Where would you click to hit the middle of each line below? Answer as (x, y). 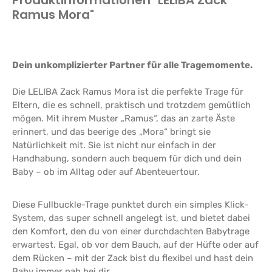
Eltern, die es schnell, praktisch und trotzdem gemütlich (131, 105)
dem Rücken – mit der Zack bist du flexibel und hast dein (133, 258)
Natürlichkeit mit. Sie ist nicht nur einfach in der (114, 145)
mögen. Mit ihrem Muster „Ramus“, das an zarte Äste (124, 118)
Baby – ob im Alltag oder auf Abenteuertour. (106, 172)
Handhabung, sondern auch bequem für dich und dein (127, 158)
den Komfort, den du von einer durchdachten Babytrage (131, 231)
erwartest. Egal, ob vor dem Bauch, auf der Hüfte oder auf (135, 244)
